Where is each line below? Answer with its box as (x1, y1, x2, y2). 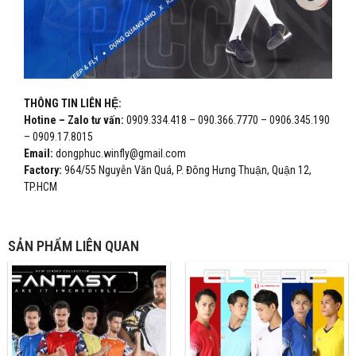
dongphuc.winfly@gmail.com (53, 146, 186, 160)
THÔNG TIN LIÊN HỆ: (24, 96, 122, 110)
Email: (24, 146, 53, 160)
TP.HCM (24, 180, 57, 193)
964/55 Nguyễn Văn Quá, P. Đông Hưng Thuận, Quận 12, (62, 163, 311, 176)
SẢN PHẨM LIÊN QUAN (8, 237, 139, 254)
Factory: (24, 163, 62, 176)
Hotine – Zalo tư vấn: (24, 113, 124, 126)
